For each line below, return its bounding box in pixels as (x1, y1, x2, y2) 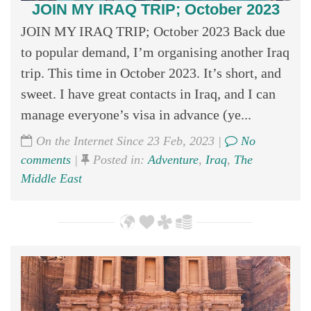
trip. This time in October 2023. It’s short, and (21, 65, 281, 81)
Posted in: (90, 152, 148, 167)
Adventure (148, 152, 199, 167)
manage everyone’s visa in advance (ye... (21, 106, 251, 122)
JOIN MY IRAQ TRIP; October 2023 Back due (21, 23, 285, 39)
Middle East (21, 171, 82, 185)
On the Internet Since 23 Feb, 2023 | (33, 133, 225, 148)
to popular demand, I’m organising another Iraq (21, 44, 289, 60)
